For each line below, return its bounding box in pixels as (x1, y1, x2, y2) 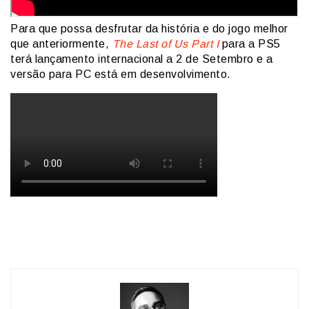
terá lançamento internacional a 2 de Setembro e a (10, 52, 273, 65)
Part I (188, 37, 219, 50)
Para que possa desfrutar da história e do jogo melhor (10, 22, 288, 34)
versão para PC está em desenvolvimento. (10, 68, 231, 80)
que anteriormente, (10, 37, 112, 50)
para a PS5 (221, 37, 281, 50)
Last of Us (135, 37, 188, 50)
